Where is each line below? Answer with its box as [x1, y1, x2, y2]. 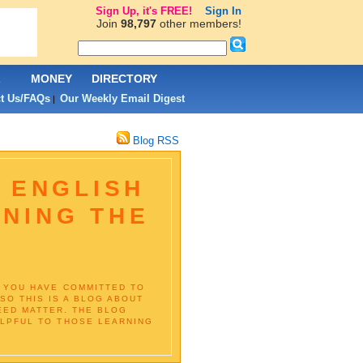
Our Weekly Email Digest [59, 92, 185, 105]
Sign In [204, 5, 241, 17]
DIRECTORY [92, 72, 157, 85]
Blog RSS [129, 135, 179, 147]
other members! [156, 17, 241, 30]
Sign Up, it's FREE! [95, 5, 192, 17]
